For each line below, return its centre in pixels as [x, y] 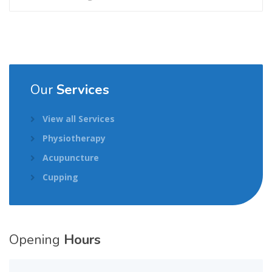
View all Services [79, 118]
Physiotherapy [74, 138]
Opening [36, 240]
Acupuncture [71, 157]
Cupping [60, 177]
